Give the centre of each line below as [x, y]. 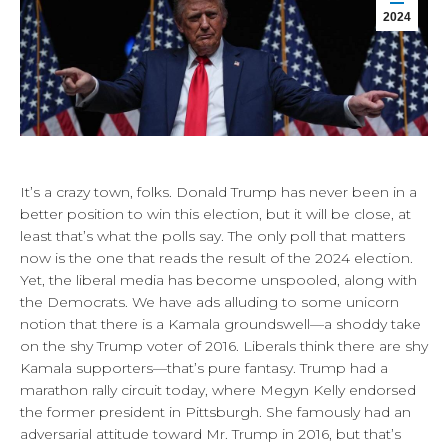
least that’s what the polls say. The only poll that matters [212, 235]
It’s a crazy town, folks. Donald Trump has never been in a [218, 191]
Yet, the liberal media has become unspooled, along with [218, 279]
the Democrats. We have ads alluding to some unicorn [209, 301]
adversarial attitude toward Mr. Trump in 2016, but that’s [210, 433]
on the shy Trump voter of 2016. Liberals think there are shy [224, 345]
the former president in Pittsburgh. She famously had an [215, 411]
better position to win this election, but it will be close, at [215, 213]
